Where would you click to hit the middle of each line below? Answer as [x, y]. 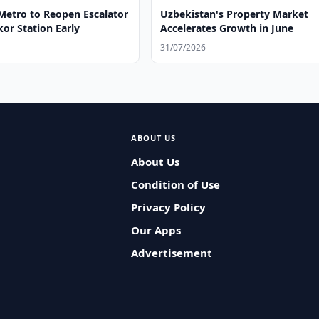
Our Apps [156, 230]
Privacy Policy [168, 207]
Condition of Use [175, 184]
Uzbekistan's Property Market [235, 14]
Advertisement [171, 253]
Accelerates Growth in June [227, 28]
